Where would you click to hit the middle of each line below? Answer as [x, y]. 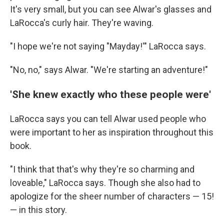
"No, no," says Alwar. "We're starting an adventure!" [109, 69]
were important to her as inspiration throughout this [112, 132]
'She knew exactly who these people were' [110, 94]
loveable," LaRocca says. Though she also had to [105, 182]
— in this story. [38, 209]
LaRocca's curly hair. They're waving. [82, 22]
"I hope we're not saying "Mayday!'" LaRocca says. [108, 46]
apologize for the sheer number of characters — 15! [112, 196]
